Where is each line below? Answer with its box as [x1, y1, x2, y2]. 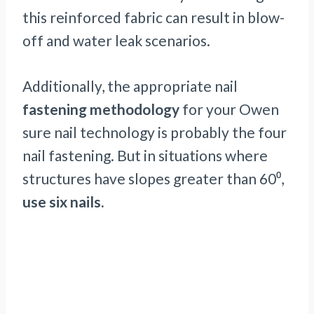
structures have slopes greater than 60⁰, [22, 170, 284, 188]
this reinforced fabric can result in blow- [22, 8, 285, 27]
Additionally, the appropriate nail [22, 77, 238, 95]
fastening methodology [22, 100, 179, 118]
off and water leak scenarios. [22, 32, 216, 50]
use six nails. [22, 193, 104, 211]
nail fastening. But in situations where [22, 146, 268, 165]
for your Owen [179, 100, 279, 118]
